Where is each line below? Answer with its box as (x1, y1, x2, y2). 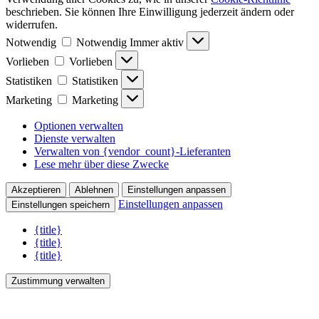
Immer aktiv (130, 36, 187, 48)
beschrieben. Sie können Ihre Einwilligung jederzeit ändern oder (6, 5, 294, 18)
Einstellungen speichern (11, 199, 110, 210)
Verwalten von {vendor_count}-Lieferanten (34, 145, 231, 157)
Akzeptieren (11, 184, 61, 195)
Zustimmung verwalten (11, 275, 105, 286)
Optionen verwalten (34, 119, 123, 132)
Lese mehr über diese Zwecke (34, 157, 169, 170)
